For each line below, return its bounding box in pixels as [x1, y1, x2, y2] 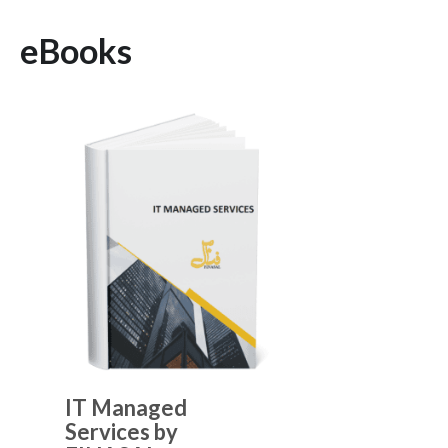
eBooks [20, 30, 132, 72]
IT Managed [65, 394, 187, 422]
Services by [65, 418, 178, 446]
